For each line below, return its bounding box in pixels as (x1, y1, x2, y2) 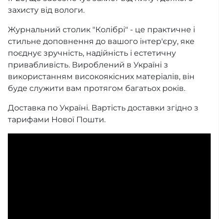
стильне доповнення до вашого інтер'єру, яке (8, 37, 195, 46)
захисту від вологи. (8, 5, 85, 15)
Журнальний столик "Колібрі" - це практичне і (8, 25, 195, 34)
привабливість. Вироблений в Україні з (8, 60, 168, 69)
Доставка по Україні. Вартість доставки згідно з (8, 103, 198, 112)
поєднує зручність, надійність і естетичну (8, 48, 176, 58)
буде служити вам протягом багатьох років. (8, 84, 185, 93)
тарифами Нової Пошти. (8, 115, 106, 124)
